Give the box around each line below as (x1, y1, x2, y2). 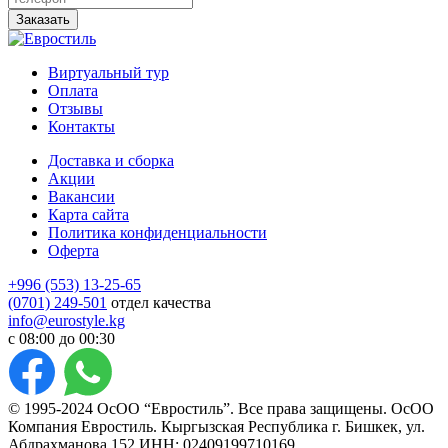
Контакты (48, 117, 115, 135)
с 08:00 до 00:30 (8, 329, 115, 347)
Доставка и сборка (48, 151, 174, 169)
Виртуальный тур (48, 63, 169, 81)
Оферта (48, 241, 99, 259)
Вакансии (48, 187, 115, 205)
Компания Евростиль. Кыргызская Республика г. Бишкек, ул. (8, 417, 425, 435)
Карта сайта (48, 205, 129, 223)
